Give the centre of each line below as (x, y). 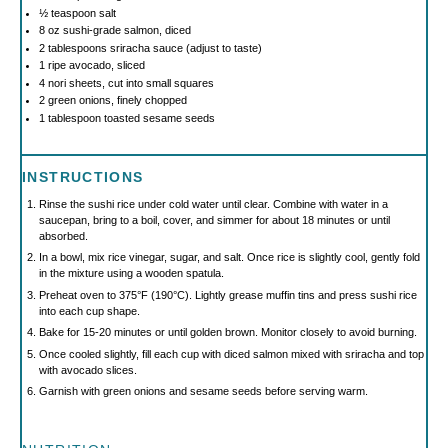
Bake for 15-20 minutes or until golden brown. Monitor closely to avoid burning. (227, 332)
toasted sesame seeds (157, 117)
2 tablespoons (72, 47)
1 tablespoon (69, 117)
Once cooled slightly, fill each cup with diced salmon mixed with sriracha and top (231, 353)
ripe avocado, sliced (94, 65)
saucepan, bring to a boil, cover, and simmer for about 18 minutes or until (214, 219)
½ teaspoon (67, 12)
